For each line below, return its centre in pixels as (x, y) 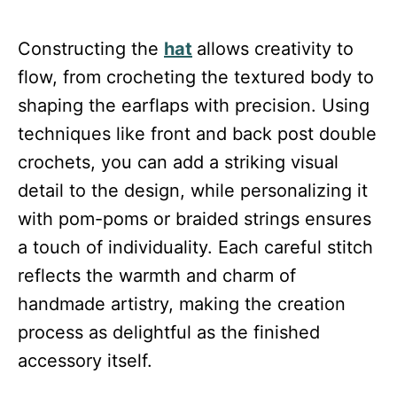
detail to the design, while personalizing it (193, 191)
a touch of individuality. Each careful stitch (195, 248)
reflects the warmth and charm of (157, 276)
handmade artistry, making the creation (182, 304)
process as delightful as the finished (169, 333)
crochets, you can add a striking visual (178, 163)
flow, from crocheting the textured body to (196, 78)
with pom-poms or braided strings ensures (195, 219)
